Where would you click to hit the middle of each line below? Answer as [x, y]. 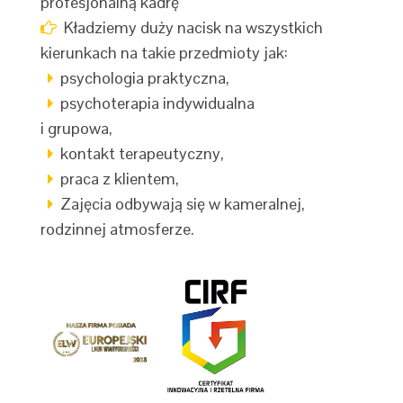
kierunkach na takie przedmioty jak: [165, 53]
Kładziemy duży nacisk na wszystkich [190, 27]
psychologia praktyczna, [142, 78]
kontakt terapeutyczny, [139, 153]
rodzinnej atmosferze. [118, 229]
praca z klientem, [116, 179]
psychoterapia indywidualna [154, 103]
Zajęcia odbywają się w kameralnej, [179, 204]
